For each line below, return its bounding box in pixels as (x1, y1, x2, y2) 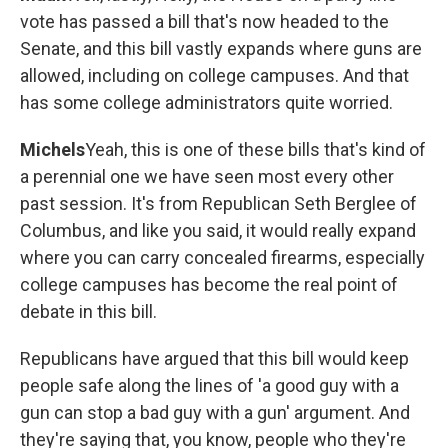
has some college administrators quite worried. (20, 92, 393, 113)
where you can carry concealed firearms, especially (20, 247, 425, 268)
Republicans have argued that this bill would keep (20, 348, 409, 369)
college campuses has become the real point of (20, 274, 398, 295)
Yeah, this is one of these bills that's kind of (85, 139, 426, 160)
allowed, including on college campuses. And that (20, 65, 409, 86)
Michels (20, 139, 85, 160)
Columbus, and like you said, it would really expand (20, 220, 416, 241)
